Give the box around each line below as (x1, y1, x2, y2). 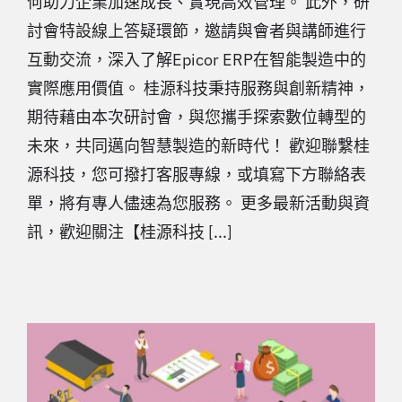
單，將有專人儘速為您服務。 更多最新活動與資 (27, 193, 370, 214)
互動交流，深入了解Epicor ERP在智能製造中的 (27, 49, 366, 71)
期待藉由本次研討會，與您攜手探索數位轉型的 (27, 107, 366, 128)
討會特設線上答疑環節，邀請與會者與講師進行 (27, 21, 366, 42)
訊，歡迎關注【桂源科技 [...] (27, 222, 232, 243)
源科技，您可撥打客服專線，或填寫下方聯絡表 (27, 164, 366, 186)
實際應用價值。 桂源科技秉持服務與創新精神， (27, 78, 370, 100)
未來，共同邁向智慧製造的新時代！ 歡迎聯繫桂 (27, 135, 370, 157)
